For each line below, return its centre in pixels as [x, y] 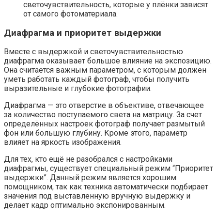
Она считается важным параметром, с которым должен [105, 70]
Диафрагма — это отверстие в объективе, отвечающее [104, 106]
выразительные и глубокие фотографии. [78, 89]
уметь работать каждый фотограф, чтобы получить [97, 79]
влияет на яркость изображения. [63, 142]
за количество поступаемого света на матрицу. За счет [103, 115]
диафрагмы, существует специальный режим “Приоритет [108, 169]
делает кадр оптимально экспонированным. [85, 205]
